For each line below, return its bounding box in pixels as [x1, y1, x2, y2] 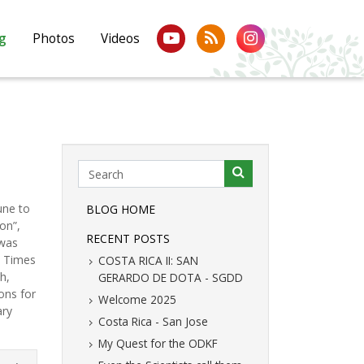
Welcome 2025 [98, 292, 176, 308]
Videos [101, 30, 140, 47]
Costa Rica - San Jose [98, 314, 208, 330]
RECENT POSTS [86, 231, 170, 247]
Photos [32, 30, 75, 47]
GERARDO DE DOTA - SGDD [98, 270, 243, 286]
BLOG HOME [86, 201, 155, 218]
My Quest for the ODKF [98, 336, 218, 352]
